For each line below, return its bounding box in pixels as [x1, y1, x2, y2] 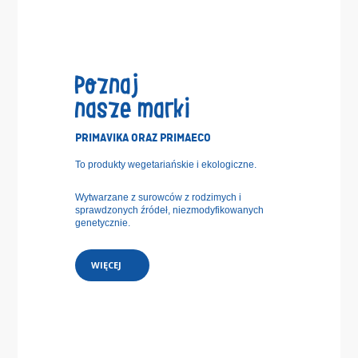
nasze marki [75, 82, 191, 127]
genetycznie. [75, 217, 130, 229]
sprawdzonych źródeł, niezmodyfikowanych [75, 204, 264, 216]
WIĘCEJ [91, 258, 121, 271]
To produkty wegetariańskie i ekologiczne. [75, 158, 257, 170]
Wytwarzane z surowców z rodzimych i [75, 191, 241, 203]
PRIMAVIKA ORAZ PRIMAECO [75, 129, 211, 145]
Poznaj [75, 58, 139, 103]
